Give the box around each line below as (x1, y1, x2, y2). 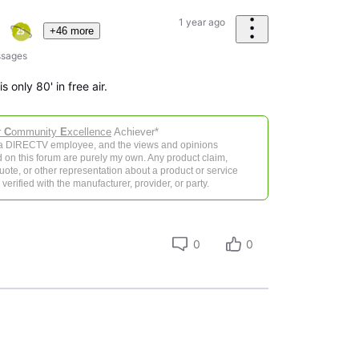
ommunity (10, 126, 60, 139)
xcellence (67, 126, 111, 139)
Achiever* (111, 126, 159, 139)
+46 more (49, 24, 94, 37)
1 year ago (178, 15, 225, 28)
